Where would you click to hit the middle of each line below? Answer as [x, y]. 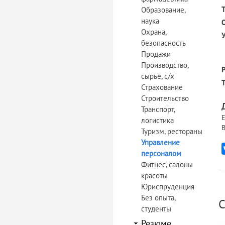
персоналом [161, 153]
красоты [154, 176]
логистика [157, 120]
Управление [160, 142]
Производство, [165, 65]
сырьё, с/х [158, 76]
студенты [156, 209]
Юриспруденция [168, 187]
